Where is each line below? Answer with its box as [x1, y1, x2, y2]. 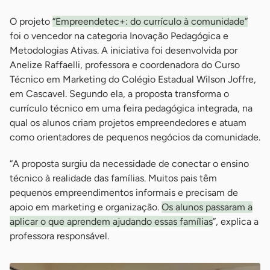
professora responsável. [10, 230, 109, 242]
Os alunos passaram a [162, 201, 253, 213]
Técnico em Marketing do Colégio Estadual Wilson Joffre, [10, 73, 256, 85]
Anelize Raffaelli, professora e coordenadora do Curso [10, 58, 240, 71]
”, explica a [213, 215, 259, 227]
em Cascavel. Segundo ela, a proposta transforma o [10, 87, 229, 99]
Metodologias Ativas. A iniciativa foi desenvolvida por [10, 44, 237, 56]
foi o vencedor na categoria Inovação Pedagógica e [10, 30, 228, 42]
